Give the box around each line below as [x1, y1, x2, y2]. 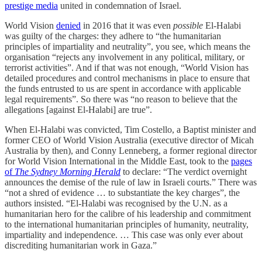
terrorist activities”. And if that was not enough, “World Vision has [5, 63, 249, 73]
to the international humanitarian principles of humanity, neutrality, [5, 219, 249, 230]
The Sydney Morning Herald [15, 167, 120, 177]
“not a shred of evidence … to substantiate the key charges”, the [5, 188, 240, 198]
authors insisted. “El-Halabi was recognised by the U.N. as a [5, 198, 227, 209]
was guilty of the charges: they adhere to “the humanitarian [5, 31, 221, 42]
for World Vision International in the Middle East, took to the [5, 156, 231, 167]
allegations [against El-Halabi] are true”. [5, 105, 152, 115]
